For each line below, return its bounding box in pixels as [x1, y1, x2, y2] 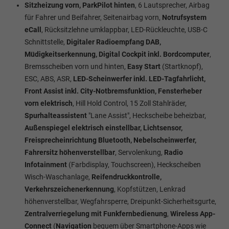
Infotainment [25, 160, 67, 169]
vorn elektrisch [25, 99, 73, 107]
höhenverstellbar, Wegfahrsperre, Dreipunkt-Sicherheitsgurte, [25, 197, 216, 205]
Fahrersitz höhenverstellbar [25, 148, 115, 156]
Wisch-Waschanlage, [25, 172, 91, 181]
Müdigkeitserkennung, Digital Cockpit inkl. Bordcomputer [25, 50, 210, 58]
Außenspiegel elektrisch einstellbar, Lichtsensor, [25, 123, 182, 132]
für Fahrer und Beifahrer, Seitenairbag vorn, [25, 13, 162, 21]
